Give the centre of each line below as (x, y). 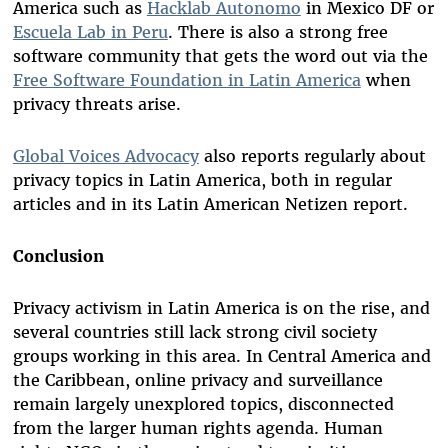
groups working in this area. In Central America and (221, 356)
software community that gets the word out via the (220, 56)
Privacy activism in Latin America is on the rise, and (221, 308)
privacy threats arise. (96, 104)
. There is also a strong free (277, 32)
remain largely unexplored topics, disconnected (203, 404)
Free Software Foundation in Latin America (186, 80)
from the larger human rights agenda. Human (197, 428)
